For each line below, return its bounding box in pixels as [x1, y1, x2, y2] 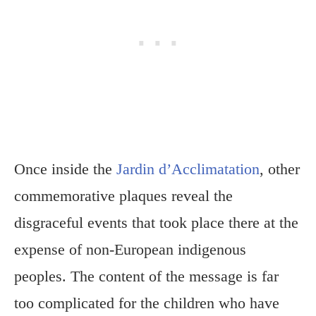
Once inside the [14, 160, 116, 178]
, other [260, 160, 300, 178]
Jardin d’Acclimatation [116, 160, 260, 178]
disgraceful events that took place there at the [14, 214, 298, 232]
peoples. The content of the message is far [14, 267, 279, 286]
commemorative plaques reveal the [14, 187, 233, 205]
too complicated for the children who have [14, 294, 279, 312]
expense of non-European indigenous [14, 241, 246, 259]
